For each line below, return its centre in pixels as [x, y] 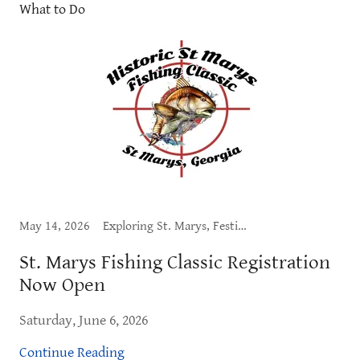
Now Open [62, 285]
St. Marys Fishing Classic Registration [175, 262]
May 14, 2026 [55, 226]
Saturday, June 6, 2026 [84, 320]
